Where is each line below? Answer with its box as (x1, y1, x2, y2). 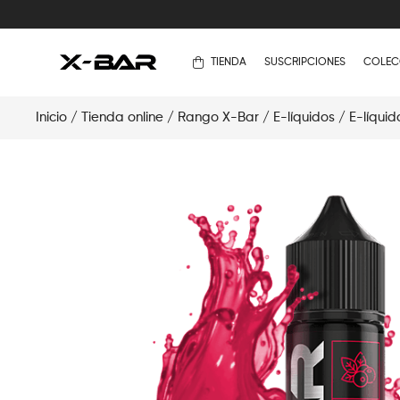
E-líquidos (273, 111, 335, 124)
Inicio (36, 111, 67, 124)
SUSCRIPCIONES (263, 56, 346, 68)
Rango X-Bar (178, 111, 259, 124)
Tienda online (81, 111, 163, 124)
